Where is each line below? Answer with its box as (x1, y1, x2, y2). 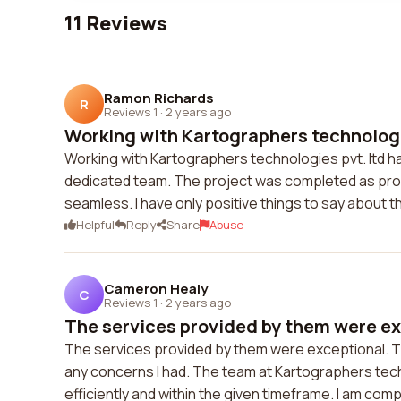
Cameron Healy (104, 278, 208, 298)
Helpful (76, 217, 115, 233)
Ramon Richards (104, 88, 214, 107)
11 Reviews (64, 10, 167, 37)
